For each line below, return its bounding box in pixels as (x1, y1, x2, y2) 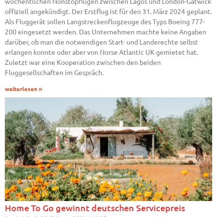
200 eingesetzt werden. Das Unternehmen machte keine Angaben (5, 27, 206, 36)
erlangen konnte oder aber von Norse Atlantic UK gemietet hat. (5, 47, 198, 57)
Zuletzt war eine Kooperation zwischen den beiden (5, 58, 161, 67)
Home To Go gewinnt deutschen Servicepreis (5, 202, 185, 214)
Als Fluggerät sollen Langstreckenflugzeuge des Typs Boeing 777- (5, 17, 205, 26)
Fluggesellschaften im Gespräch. (5, 68, 104, 77)
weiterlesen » (5, 86, 42, 93)
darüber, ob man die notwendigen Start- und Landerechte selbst (5, 37, 198, 46)
